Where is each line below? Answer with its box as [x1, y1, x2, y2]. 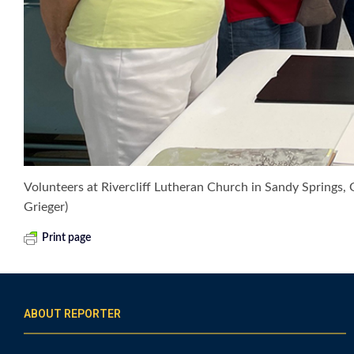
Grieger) [24, 201, 68, 214]
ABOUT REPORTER [24, 307, 121, 321]
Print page [42, 232, 91, 244]
